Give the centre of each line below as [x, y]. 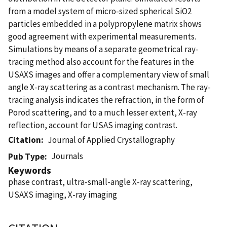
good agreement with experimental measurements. [102, 36]
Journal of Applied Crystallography [111, 140]
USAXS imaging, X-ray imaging [63, 194]
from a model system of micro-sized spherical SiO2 [100, 11]
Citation [25, 140]
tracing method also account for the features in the [101, 62]
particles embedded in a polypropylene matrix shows [105, 24]
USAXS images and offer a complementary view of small [109, 74]
